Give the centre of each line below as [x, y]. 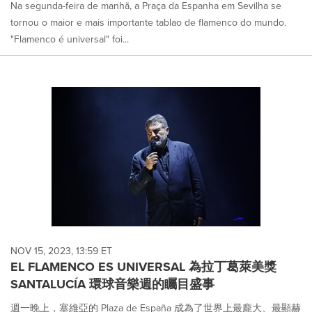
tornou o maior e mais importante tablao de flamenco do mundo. [148, 22]
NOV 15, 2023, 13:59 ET [61, 251]
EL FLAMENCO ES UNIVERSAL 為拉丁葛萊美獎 [143, 266]
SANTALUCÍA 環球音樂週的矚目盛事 [112, 284]
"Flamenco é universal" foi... [70, 39]
